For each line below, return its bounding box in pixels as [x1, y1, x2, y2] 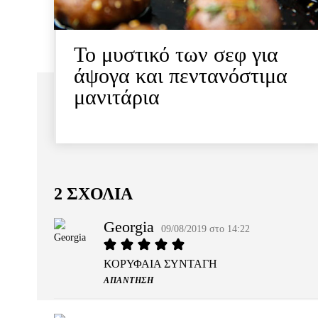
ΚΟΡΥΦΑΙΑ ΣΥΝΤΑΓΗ [104, 258, 217, 270]
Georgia [104, 218, 154, 236]
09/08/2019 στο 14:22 [161, 224, 250, 235]
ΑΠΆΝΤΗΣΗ [104, 275, 153, 286]
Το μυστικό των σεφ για [74, 43, 278, 67]
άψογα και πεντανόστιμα [74, 64, 287, 88]
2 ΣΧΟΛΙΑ [54, 185, 133, 204]
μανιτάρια [74, 85, 160, 109]
